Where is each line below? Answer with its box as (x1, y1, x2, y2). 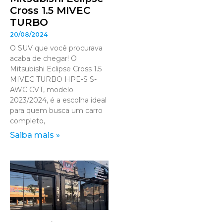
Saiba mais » (10, 130, 60, 140)
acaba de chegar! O (10, 54, 77, 63)
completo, (10, 116, 45, 126)
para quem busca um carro (10, 106, 103, 115)
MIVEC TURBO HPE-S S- (10, 75, 97, 84)
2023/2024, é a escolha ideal (10, 96, 107, 105)
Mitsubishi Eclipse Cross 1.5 (10, 64, 102, 74)
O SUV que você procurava (10, 44, 103, 53)
